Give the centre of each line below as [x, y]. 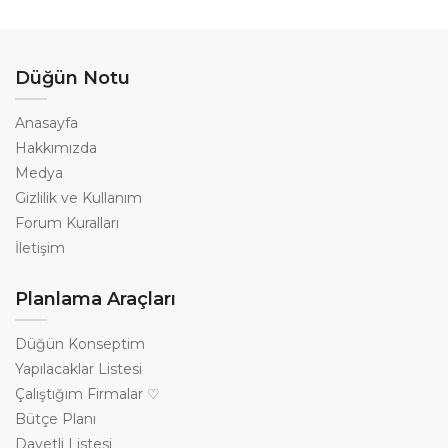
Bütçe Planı [55, 419]
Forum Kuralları [67, 223]
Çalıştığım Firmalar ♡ [87, 394]
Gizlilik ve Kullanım [78, 198]
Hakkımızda [56, 148]
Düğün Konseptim [80, 344]
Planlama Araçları [95, 299]
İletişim [40, 248]
